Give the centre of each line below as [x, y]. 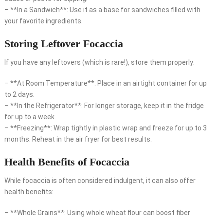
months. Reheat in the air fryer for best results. [78, 139]
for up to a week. [30, 117]
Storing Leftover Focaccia [64, 44]
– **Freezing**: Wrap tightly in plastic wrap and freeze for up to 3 [105, 128]
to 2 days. [19, 95]
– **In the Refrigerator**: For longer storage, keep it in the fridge [104, 106]
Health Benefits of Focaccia [67, 162]
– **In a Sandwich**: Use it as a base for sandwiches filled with [102, 10]
